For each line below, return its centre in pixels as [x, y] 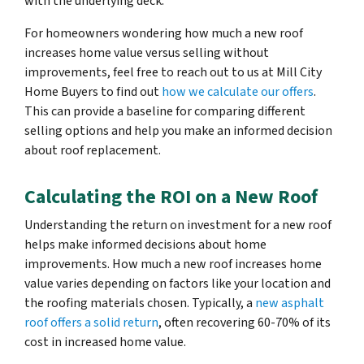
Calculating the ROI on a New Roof [171, 197]
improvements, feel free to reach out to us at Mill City [173, 73]
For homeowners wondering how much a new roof [164, 34]
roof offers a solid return [91, 323]
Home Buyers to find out [92, 92]
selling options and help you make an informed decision [178, 131]
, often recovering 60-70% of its [245, 323]
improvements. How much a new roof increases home [173, 264]
